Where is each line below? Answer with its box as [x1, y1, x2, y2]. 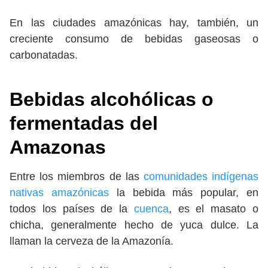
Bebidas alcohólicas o [10, 89, 214, 111]
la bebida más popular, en [108, 187, 259, 199]
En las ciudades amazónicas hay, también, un [10, 17, 258, 29]
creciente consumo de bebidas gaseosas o [10, 33, 258, 45]
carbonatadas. [10, 49, 78, 62]
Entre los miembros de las [10, 170, 144, 183]
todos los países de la [10, 203, 134, 215]
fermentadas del [10, 112, 158, 135]
